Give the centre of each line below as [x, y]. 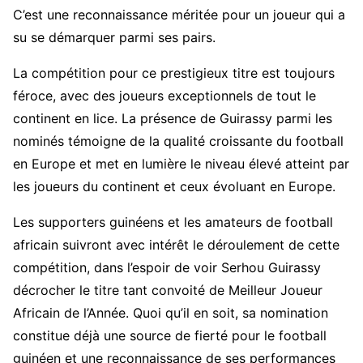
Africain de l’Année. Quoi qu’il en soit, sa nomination [171, 312]
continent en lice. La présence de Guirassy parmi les [173, 118]
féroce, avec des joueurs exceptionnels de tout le [164, 95]
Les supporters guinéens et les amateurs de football [173, 222]
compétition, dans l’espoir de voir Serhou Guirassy [167, 267]
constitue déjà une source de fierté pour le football [170, 335]
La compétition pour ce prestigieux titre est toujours [174, 73]
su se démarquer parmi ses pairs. [114, 37]
